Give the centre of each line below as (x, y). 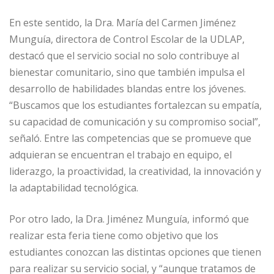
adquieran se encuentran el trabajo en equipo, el (120, 154)
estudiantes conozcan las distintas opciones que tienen (135, 252)
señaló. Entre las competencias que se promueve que (130, 138)
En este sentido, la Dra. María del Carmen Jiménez (123, 22)
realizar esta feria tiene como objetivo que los (114, 235)
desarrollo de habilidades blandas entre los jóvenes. (128, 88)
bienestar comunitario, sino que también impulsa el (127, 72)
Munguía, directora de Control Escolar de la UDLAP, (127, 39)
